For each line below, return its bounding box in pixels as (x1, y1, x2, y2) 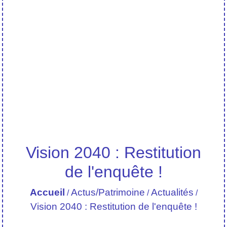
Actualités (150, 186, 194, 198)
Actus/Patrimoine (70, 186, 145, 198)
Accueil (29, 186, 65, 198)
